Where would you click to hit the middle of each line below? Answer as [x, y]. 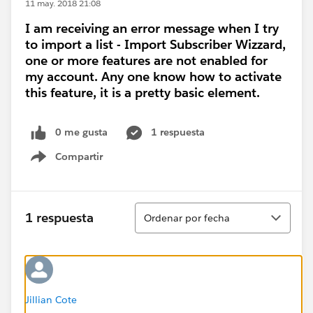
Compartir [79, 156]
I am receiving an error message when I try [152, 28]
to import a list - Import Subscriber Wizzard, [155, 44]
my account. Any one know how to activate [153, 77]
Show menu [75, 164]
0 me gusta [81, 132]
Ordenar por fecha [187, 218]
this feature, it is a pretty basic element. [143, 93]
